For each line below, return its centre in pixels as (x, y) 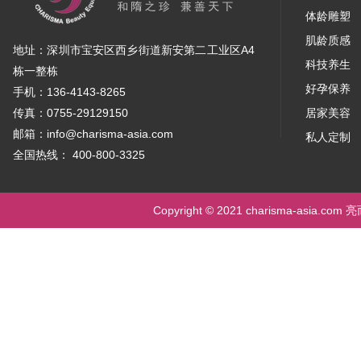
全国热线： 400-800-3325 (79, 155)
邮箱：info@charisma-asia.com (93, 134)
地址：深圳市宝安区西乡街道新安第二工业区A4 (134, 50)
